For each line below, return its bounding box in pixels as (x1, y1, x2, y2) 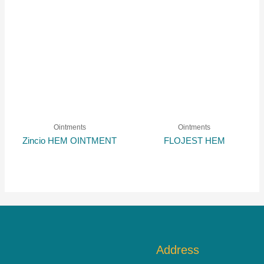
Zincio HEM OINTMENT (22, 136, 117, 146)
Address (156, 243, 199, 256)
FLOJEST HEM (163, 136, 225, 146)
